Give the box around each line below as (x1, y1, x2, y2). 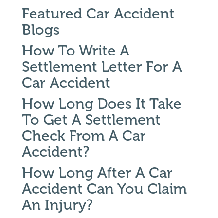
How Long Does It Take (21, 95, 182, 112)
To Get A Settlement (21, 111, 161, 128)
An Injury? (21, 196, 93, 214)
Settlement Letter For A (21, 58, 182, 75)
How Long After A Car (21, 164, 173, 182)
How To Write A (21, 42, 129, 59)
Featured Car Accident (21, 5, 175, 22)
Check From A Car (21, 127, 146, 145)
